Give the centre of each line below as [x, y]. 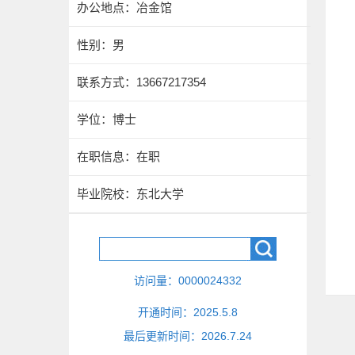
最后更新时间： [162, 336]
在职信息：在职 [118, 157]
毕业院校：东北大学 [130, 194]
